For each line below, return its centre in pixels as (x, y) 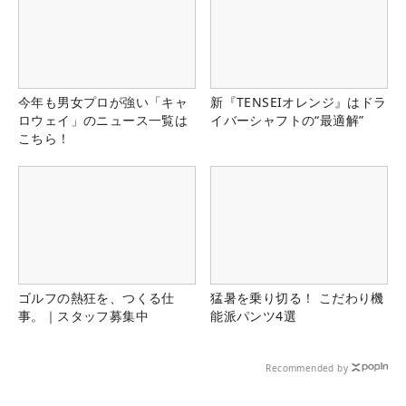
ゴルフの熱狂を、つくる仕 (97, 297)
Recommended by (307, 367)
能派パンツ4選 (253, 315)
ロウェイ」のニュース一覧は (103, 120)
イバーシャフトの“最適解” (287, 120)
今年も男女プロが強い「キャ (103, 101)
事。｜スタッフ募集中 (83, 315)
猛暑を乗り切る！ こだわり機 (297, 297)
